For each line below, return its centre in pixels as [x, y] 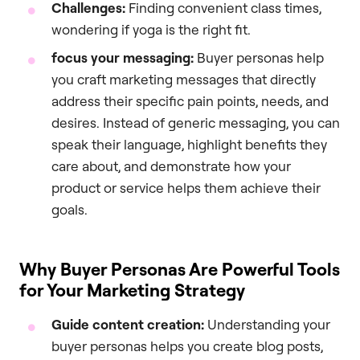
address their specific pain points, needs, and [190, 100]
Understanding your [267, 324]
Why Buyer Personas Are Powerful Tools [180, 268]
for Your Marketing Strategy [132, 289]
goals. [70, 209]
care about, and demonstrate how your [171, 166]
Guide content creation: [128, 324]
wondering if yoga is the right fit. [151, 29]
